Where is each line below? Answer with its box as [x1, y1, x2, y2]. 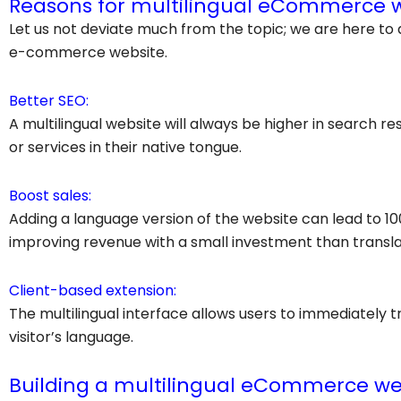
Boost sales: [9, 184, 91, 206]
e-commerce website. [9, 41, 167, 63]
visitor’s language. [9, 326, 133, 347]
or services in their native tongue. [9, 136, 242, 158]
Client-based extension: [9, 279, 176, 301]
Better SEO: [9, 90, 89, 111]
